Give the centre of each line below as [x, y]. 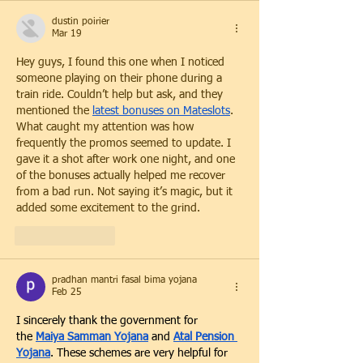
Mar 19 [67, 34]
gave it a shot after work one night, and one [127, 160]
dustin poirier [81, 22]
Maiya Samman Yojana [92, 337]
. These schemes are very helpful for [141, 354]
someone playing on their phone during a [121, 79]
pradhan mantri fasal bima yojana [124, 281]
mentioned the [54, 111]
